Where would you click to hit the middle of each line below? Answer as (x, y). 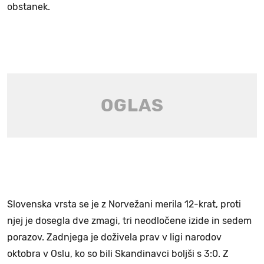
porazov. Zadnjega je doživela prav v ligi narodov (114, 237)
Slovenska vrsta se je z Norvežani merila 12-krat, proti (124, 204)
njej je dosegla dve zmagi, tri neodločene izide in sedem (129, 220)
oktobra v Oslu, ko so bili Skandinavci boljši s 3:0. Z (118, 253)
